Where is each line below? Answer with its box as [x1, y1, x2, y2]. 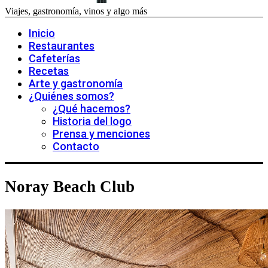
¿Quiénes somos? [29, 90, 114, 102]
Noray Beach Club [5, 177, 135, 196]
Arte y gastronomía [29, 77, 123, 90]
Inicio [29, 27, 55, 39]
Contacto [53, 140, 99, 153]
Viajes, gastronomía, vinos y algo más [5, 6, 147, 16]
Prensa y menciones [53, 127, 150, 140]
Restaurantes [29, 39, 95, 52]
